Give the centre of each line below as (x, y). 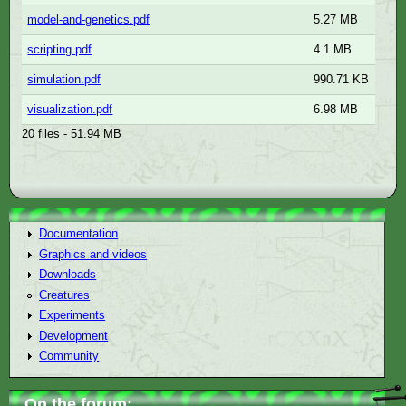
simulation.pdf (64, 80)
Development (74, 335)
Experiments (72, 315)
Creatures (65, 295)
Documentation (79, 233)
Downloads (68, 275)
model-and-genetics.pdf (89, 20)
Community (69, 356)
